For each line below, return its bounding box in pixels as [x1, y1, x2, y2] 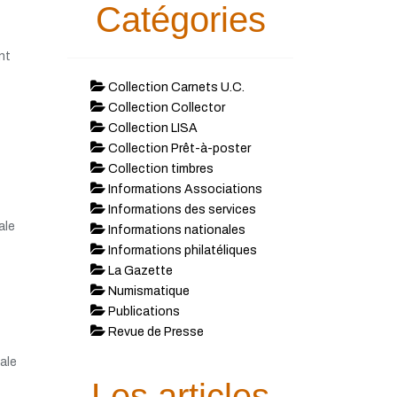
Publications [105, 305, 180, 318]
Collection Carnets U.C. [105, 81, 245, 94]
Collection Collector [105, 101, 225, 114]
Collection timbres [105, 162, 214, 175]
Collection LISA [105, 121, 198, 135]
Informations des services [105, 203, 256, 216]
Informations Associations [105, 183, 262, 196]
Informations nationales [105, 223, 245, 237]
